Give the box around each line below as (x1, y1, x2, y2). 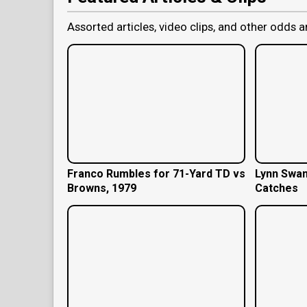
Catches (255, 181, 298, 195)
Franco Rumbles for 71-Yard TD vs (67, 167, 245, 180)
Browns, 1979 (67, 181, 136, 195)
